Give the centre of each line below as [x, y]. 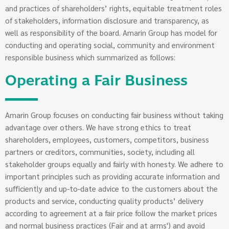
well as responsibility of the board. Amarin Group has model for [111, 33]
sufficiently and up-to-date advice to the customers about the [111, 189]
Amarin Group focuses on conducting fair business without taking [114, 115]
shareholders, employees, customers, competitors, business [107, 140]
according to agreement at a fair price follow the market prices [111, 213]
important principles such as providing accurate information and [112, 176]
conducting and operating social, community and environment [110, 45]
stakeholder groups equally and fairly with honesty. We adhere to [114, 164]
